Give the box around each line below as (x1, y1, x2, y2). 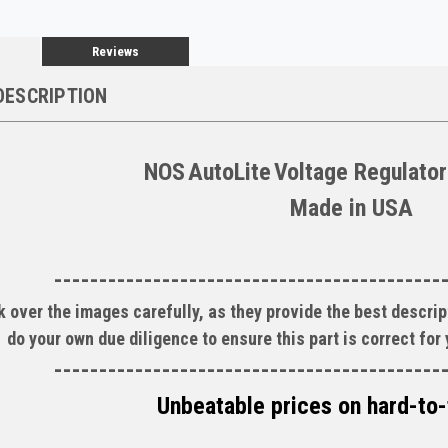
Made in (289, 194, 372, 223)
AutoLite (188, 158, 272, 187)
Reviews (91, 44, 139, 60)
